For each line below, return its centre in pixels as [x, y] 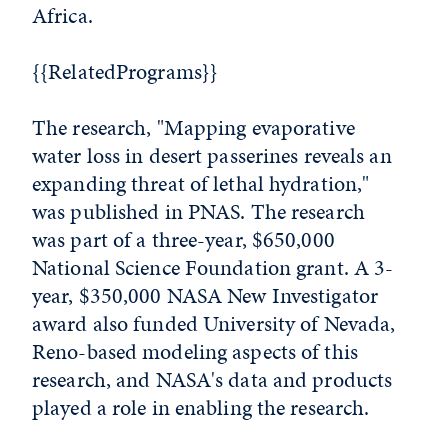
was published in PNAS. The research [198, 212]
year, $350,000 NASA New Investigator [205, 296]
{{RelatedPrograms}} [128, 72]
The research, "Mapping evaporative [193, 128]
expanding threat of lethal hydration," [201, 184]
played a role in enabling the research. [201, 408]
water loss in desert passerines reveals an [212, 156]
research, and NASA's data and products [212, 380]
